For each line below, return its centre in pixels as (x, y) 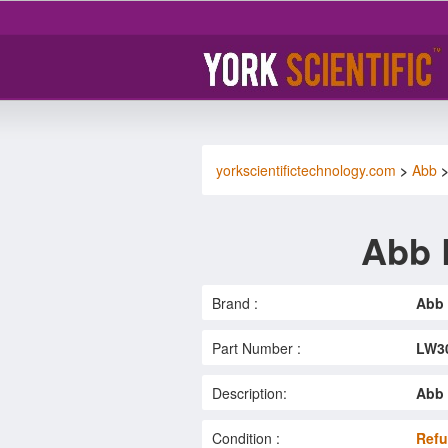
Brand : (235, 302)
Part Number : (256, 347)
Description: (249, 392)
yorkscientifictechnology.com (306, 169)
